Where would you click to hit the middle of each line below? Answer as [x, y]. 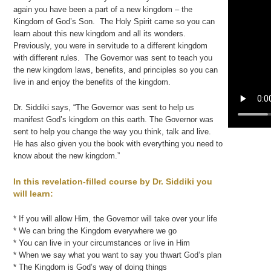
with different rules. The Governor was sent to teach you [113, 57]
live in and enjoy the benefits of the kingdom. [92, 82]
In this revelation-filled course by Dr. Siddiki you [113, 181]
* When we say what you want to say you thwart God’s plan [117, 255]
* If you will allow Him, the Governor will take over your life [115, 218]
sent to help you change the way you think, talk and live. [113, 131]
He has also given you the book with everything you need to [118, 143]
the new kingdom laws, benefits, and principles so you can [116, 70]
